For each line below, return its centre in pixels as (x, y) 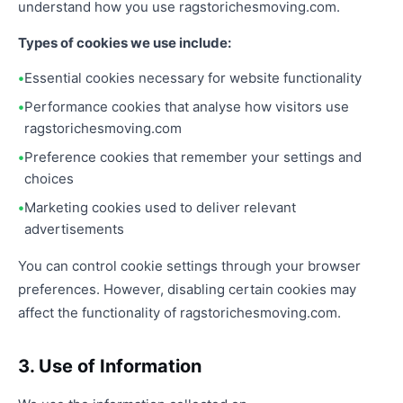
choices (49, 179)
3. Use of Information (110, 366)
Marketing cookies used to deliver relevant (160, 207)
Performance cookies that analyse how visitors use (187, 107)
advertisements (74, 229)
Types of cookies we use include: (125, 43)
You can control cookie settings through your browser (189, 266)
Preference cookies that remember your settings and (193, 157)
